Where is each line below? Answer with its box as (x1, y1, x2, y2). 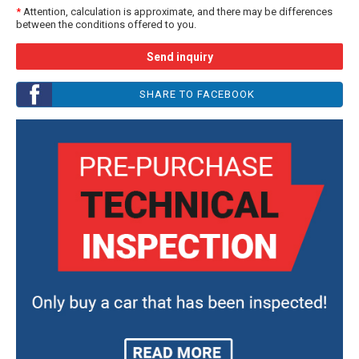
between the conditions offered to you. (16, 18, 196, 30)
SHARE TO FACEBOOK (139, 87, 255, 100)
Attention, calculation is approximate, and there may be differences (21, 5, 333, 18)
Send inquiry (146, 50, 213, 63)
